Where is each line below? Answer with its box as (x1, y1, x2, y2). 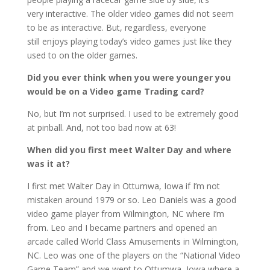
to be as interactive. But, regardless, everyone (27, 22, 206, 34)
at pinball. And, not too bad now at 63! (27, 122, 176, 134)
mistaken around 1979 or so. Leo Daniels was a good (27, 194, 236, 206)
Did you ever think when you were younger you (27, 72, 231, 84)
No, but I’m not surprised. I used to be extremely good (27, 108, 239, 120)
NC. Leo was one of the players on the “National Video (27, 250, 240, 262)
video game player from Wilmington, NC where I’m (27, 208, 224, 220)
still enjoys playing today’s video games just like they (27, 36, 231, 48)
